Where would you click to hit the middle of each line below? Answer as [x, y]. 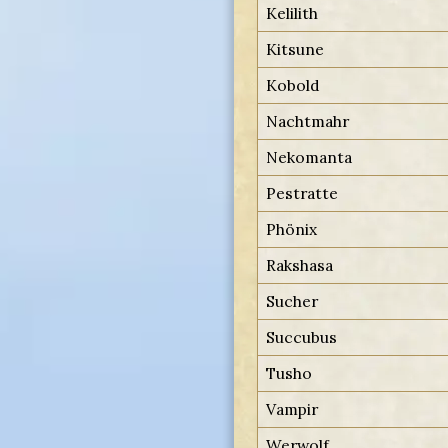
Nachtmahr [308, 120]
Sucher [292, 300]
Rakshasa [300, 264]
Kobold [293, 84]
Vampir [292, 408]
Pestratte [302, 192]
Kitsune [295, 48]
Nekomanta [309, 156]
